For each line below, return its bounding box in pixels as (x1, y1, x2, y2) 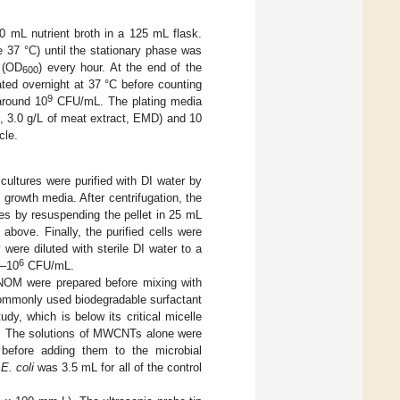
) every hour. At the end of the (37, 60, 203, 74)
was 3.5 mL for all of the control (33, 360, 203, 374)
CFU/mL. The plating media (52, 94, 203, 108)
